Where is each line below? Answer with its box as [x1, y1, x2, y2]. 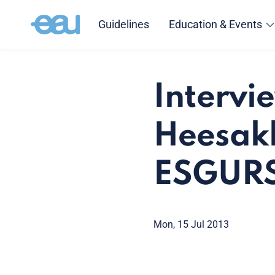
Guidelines [98, 18, 149, 31]
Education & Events [168, 18, 262, 31]
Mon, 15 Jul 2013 [153, 219, 229, 230]
